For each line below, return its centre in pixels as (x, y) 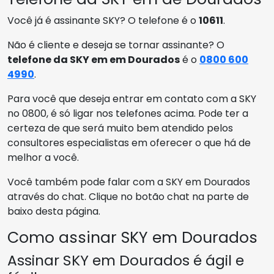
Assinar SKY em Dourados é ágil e (126, 260)
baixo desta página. (54, 211)
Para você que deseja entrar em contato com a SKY (132, 98)
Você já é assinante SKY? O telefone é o (103, 20)
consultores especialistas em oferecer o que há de (129, 143)
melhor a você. (43, 157)
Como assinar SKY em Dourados (132, 237)
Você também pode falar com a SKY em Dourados (129, 182)
